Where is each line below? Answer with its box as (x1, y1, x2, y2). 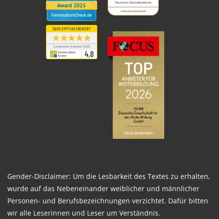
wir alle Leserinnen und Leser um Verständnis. (7, 208, 160, 218)
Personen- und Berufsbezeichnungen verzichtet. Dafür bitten (7, 196, 208, 205)
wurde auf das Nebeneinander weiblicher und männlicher (7, 184, 199, 193)
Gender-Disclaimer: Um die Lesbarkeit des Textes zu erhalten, (7, 172, 210, 181)
